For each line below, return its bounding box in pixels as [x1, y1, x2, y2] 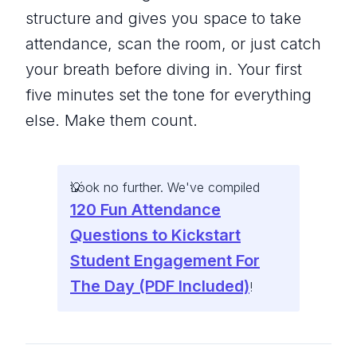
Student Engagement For [70, 251, 260, 271]
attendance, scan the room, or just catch [25, 34, 321, 54]
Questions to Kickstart [70, 226, 241, 245]
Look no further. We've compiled [70, 179, 260, 196]
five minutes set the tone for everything [25, 85, 312, 105]
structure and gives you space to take [25, 9, 301, 29]
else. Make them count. [25, 111, 198, 131]
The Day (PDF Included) [70, 277, 249, 296]
